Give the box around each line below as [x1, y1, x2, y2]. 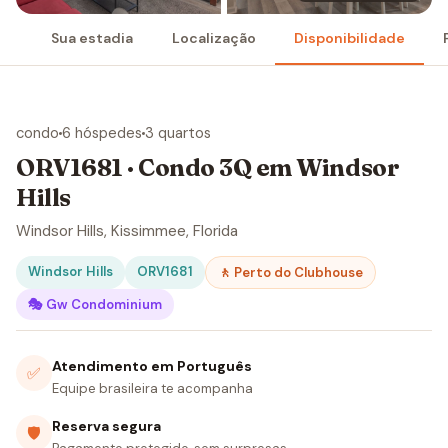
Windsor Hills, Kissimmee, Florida [16, 221, 238, 242]
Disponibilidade [293, 29, 405, 48]
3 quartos [145, 122, 211, 143]
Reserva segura [52, 417, 161, 436]
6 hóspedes [62, 122, 142, 143]
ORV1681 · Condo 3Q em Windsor [16, 152, 400, 182]
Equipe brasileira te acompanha [52, 380, 253, 398]
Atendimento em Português [52, 357, 252, 376]
